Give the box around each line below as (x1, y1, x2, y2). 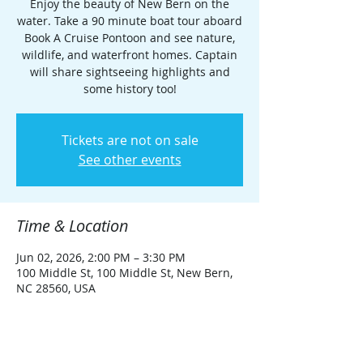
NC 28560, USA (16, 280, 96, 296)
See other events (78, 151, 181, 169)
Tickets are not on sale (61, 131, 199, 149)
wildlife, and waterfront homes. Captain (22, 47, 237, 62)
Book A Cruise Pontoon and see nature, (24, 30, 235, 45)
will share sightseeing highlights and (29, 64, 230, 79)
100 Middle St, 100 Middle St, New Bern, (16, 265, 233, 280)
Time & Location (16, 215, 129, 237)
